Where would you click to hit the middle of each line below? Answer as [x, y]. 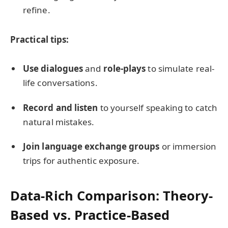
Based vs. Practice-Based [90, 215]
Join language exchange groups [91, 147]
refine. [37, 10]
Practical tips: [40, 39]
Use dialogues [53, 69]
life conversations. [60, 83]
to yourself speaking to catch [158, 107]
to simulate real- [180, 69]
